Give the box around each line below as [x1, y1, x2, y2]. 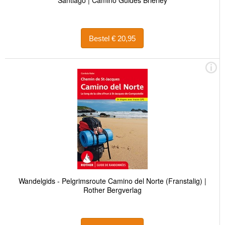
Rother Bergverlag [83, 185, 142, 195]
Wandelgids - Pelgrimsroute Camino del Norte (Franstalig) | [18, 176, 206, 186]
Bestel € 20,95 [111, 34, 136, 43]
